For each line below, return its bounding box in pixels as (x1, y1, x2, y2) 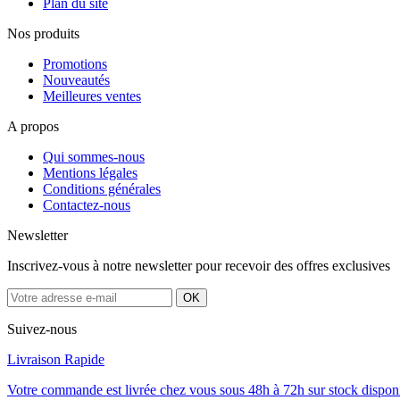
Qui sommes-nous (43, 149, 145, 165)
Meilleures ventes (43, 88, 141, 104)
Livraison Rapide (7, 352, 104, 368)
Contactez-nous (43, 197, 130, 213)
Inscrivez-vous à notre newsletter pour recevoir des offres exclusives (7, 258, 390, 274)
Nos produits (7, 26, 79, 42)
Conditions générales (43, 181, 161, 197)
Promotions (43, 56, 107, 72)
